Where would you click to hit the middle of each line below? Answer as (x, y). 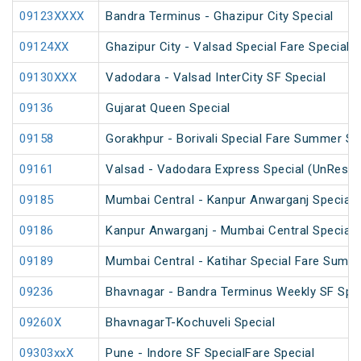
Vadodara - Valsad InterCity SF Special (216, 78)
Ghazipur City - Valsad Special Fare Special (228, 47)
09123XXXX (52, 17)
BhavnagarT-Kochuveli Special (190, 323)
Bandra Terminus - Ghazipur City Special (220, 17)
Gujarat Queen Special (168, 108)
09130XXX (48, 78)
